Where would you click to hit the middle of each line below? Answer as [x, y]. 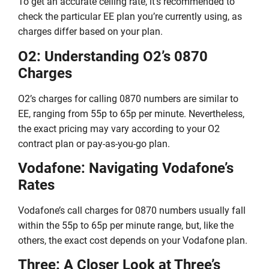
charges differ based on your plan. [90, 32]
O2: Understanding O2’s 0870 [113, 56]
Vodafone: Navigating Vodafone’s [126, 168]
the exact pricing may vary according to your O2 [119, 128]
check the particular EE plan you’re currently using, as [130, 17]
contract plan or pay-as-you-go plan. [94, 144]
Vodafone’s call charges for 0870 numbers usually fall [132, 211]
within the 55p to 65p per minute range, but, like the [126, 226]
